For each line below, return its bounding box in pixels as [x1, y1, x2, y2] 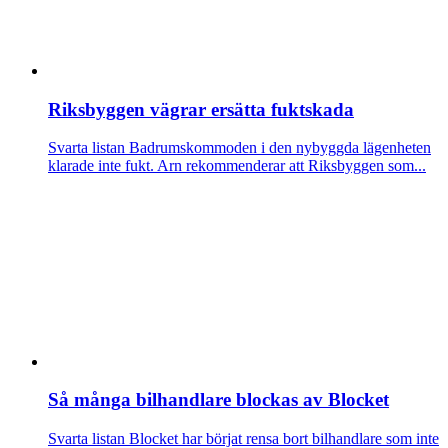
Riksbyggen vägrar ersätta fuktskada [48, 98, 354, 120]
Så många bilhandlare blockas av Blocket [48, 389, 389, 411]
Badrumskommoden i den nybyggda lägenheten [125, 139, 431, 157]
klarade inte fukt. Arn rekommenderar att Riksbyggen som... [48, 157, 426, 175]
